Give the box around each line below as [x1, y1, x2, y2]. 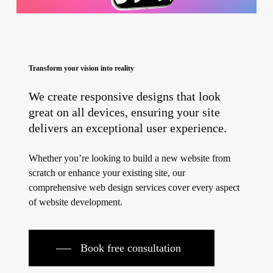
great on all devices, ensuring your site [28, 106, 220, 119]
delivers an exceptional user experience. [28, 122, 227, 135]
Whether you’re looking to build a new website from [28, 153, 230, 164]
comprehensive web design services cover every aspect [28, 182, 239, 193]
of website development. [28, 197, 122, 208]
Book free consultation [80, 242, 181, 255]
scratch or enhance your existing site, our [28, 168, 185, 179]
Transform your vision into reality [28, 64, 134, 73]
